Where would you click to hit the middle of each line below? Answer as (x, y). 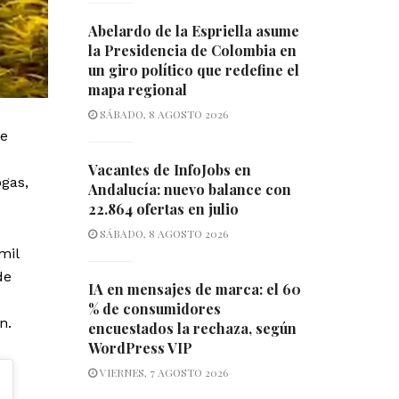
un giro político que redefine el (193, 70)
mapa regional (137, 90)
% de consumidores (154, 309)
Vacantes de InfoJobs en (169, 170)
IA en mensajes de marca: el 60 (194, 289)
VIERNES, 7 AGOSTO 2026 (162, 373)
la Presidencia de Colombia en (192, 51)
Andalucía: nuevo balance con (189, 190)
